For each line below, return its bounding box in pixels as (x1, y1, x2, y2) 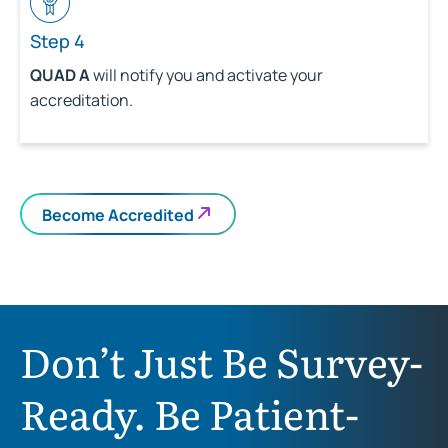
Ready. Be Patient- (20, 383, 359, 443)
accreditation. (30, 89, 133, 112)
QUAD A (30, 64, 90, 87)
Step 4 (30, 29, 85, 54)
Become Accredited (42, 203, 194, 226)
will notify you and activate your (90, 64, 323, 87)
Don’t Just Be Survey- (20, 331, 423, 391)
